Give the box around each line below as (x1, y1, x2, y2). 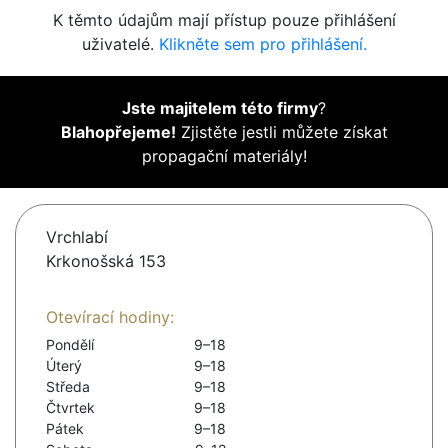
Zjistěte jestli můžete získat (175, 122, 388, 143)
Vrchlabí (46, 227, 108, 248)
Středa (46, 378, 90, 396)
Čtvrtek (46, 399, 95, 417)
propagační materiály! (141, 146, 307, 167)
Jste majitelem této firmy (122, 98, 318, 119)
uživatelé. (81, 34, 159, 55)
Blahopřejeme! (60, 122, 176, 143)
